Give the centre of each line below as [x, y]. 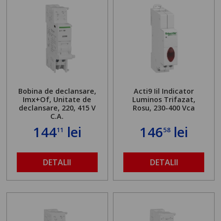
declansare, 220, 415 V [57, 108]
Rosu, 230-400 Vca [164, 108]
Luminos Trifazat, [164, 100]
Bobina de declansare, [57, 91]
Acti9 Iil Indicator [164, 91]
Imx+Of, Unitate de [57, 100]
